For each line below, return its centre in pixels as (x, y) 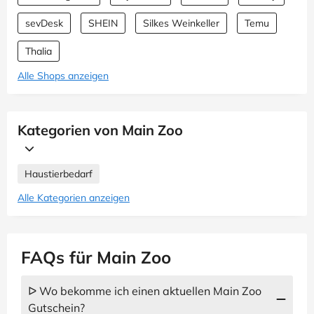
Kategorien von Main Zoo (100, 130)
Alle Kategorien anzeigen (74, 198)
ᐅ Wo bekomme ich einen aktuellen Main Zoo (145, 291)
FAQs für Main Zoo (96, 257)
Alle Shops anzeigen (63, 76)
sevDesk (44, 23)
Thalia (39, 51)
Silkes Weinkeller (181, 23)
